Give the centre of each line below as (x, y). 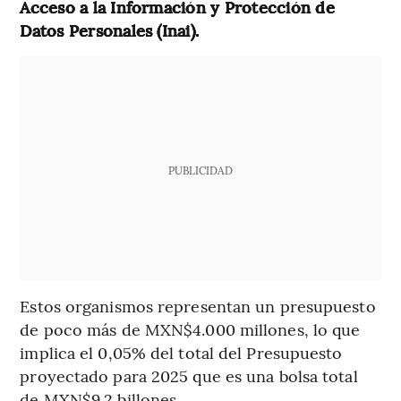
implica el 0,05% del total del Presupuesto (181, 353)
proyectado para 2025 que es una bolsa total (189, 376)
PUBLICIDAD (200, 171)
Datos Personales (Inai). (110, 30)
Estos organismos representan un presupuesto (198, 306)
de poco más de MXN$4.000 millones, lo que (190, 329)
